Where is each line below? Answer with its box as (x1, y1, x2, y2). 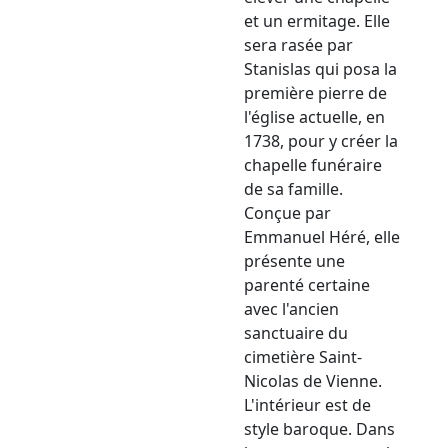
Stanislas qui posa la (244, 57, 397, 80)
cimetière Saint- (244, 345, 362, 368)
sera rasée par (244, 33, 353, 56)
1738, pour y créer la (244, 129, 398, 152)
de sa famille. (244, 177, 343, 200)
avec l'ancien (244, 297, 339, 320)
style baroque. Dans (244, 417, 395, 440)
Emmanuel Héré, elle (244, 225, 400, 248)
